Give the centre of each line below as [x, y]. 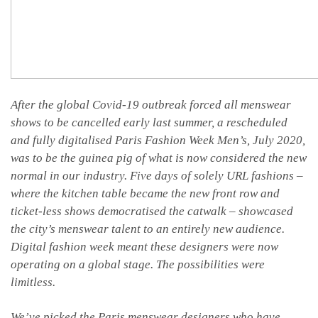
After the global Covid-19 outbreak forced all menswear [151, 105]
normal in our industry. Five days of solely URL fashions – [157, 176]
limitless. [33, 283]
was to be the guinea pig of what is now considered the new [159, 158]
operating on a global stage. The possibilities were [138, 265]
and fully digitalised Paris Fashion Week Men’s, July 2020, [158, 141]
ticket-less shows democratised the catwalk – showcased [152, 212]
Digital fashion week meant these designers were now [144, 247]
